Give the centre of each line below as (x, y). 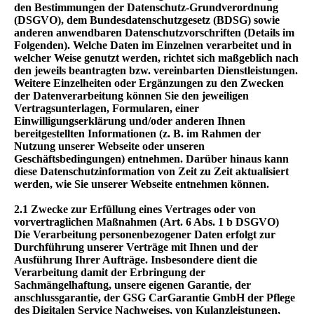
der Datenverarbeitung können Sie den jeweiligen (131, 96)
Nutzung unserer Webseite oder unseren (109, 146)
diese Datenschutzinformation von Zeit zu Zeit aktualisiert (151, 172)
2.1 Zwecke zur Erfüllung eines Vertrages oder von (135, 210)
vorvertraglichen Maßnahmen (87, 222)
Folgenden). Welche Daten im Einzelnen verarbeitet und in (153, 46)
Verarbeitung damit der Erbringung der (110, 273)
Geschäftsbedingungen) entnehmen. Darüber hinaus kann (151, 159)
